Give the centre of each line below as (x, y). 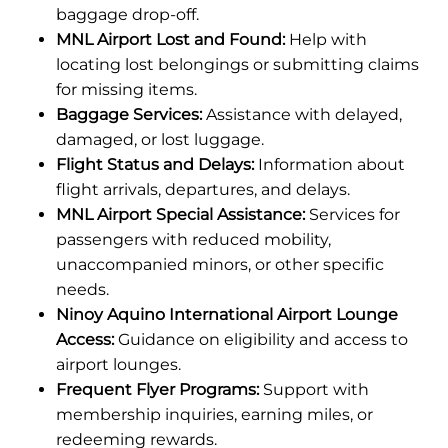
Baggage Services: (129, 115)
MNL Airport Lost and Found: (170, 40)
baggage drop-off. (127, 15)
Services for (352, 215)
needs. (82, 290)
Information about (329, 165)
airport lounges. (118, 365)
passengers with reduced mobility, (193, 240)
